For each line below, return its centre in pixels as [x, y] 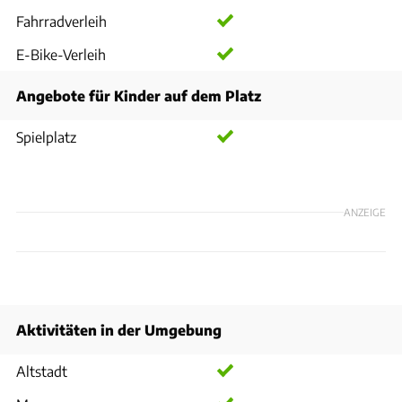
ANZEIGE [365, 212]
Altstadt [42, 371]
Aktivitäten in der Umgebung [119, 329]
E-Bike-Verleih [61, 54]
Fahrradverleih [61, 21]
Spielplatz [46, 136]
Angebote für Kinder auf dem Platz [139, 95]
